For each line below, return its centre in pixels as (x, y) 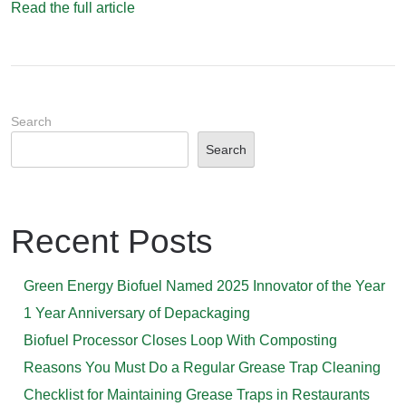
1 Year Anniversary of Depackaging (137, 314)
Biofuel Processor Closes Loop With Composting (180, 341)
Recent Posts (112, 242)
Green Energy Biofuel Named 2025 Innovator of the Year (204, 286)
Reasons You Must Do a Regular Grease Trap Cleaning (202, 368)
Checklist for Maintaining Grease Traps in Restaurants (197, 395)
